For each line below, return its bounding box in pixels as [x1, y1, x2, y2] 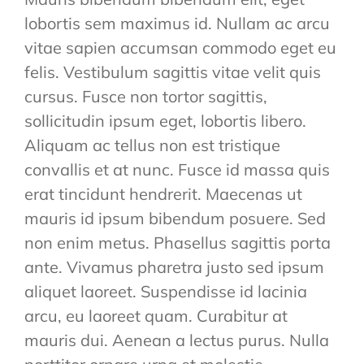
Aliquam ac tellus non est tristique [24, 135, 280, 156]
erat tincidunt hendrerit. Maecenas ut [24, 184, 302, 205]
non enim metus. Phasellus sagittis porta [24, 232, 331, 253]
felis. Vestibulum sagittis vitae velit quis [24, 62, 321, 83]
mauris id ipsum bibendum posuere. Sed [24, 208, 326, 229]
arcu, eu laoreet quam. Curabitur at [24, 305, 288, 327]
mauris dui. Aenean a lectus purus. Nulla [24, 330, 329, 351]
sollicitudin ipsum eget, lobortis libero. [24, 110, 306, 132]
